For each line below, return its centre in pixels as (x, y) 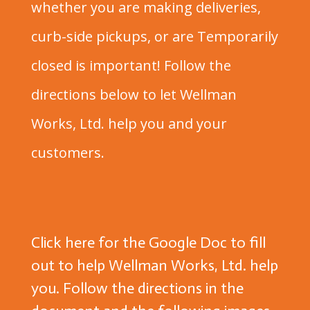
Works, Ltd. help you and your (129, 124)
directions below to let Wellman (134, 94)
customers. (69, 153)
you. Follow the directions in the (137, 288)
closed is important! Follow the (131, 65)
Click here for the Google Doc (129, 243)
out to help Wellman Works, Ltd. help (154, 265)
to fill (246, 243)
